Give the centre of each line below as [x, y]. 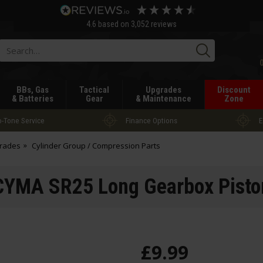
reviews [163, 24]
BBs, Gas [32, 90]
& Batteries [32, 99]
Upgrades [163, 90]
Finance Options [151, 120]
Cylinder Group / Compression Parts [96, 146]
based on [114, 24]
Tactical [95, 90]
